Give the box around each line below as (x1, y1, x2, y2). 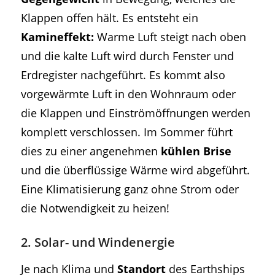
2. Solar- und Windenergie (20, 234, 175, 251)
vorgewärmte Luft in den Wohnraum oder (20, 86, 236, 102)
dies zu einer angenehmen (20, 143, 161, 159)
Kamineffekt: (20, 29, 94, 45)
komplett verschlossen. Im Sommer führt (20, 124, 233, 140)
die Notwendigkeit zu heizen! (20, 200, 169, 216)
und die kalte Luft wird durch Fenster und (20, 48, 234, 64)
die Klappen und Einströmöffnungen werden (20, 105, 250, 121)
